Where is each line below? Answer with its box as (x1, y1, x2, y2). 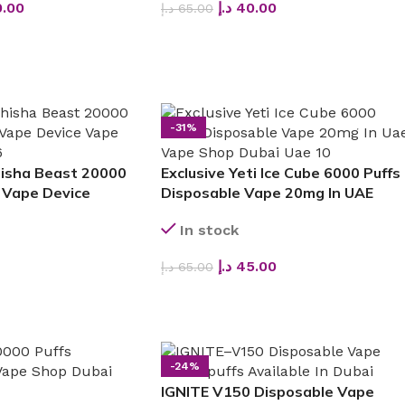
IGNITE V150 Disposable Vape (160, 381, 374, 400)
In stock (179, 221, 239, 239)
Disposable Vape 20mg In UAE (160, 183, 373, 202)
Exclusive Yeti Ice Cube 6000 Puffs (160, 163, 400, 182)
